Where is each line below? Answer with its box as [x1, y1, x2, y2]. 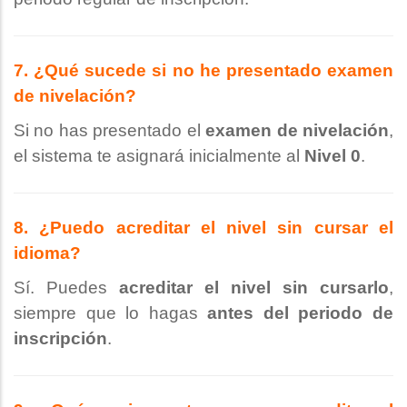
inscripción [14, 329, 107, 349]
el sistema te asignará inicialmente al [14, 146, 304, 166]
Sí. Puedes [14, 278, 119, 298]
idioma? [14, 243, 81, 263]
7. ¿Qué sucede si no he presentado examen [14, 61, 393, 81]
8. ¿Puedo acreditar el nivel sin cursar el [14, 218, 393, 238]
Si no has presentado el [14, 121, 206, 141]
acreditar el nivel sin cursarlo [119, 278, 389, 298]
